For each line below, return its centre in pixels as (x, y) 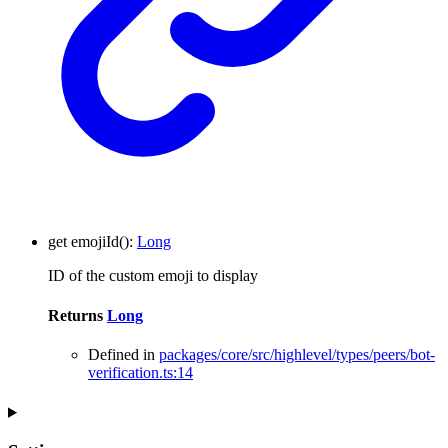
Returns (77, 315)
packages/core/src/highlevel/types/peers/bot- (297, 354)
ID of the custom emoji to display (153, 276)
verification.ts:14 (140, 372)
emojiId (95, 242)
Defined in (123, 354)
